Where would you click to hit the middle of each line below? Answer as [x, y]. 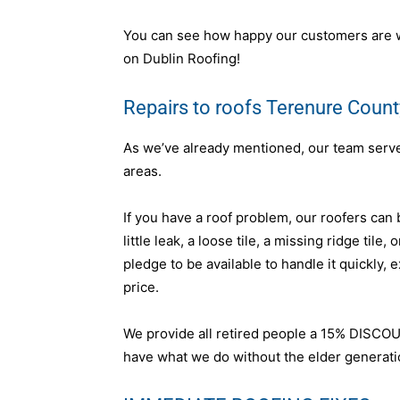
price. [141, 287]
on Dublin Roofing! [182, 58]
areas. [142, 171]
